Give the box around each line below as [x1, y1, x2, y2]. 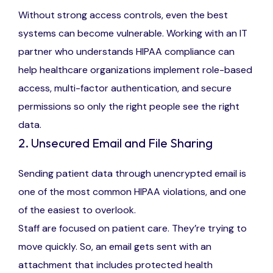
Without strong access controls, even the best [18, 9, 228, 22]
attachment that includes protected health [18, 258, 213, 272]
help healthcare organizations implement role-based [18, 63, 252, 77]
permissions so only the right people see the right [18, 100, 239, 113]
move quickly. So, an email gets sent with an [18, 240, 211, 253]
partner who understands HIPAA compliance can [18, 45, 235, 58]
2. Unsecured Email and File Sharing [18, 135, 213, 151]
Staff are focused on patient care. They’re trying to [18, 222, 247, 235]
